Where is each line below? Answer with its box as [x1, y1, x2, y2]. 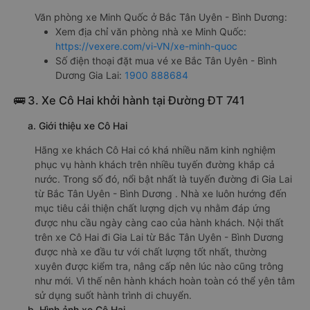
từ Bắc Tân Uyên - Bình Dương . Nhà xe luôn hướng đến [35, 187, 286, 199]
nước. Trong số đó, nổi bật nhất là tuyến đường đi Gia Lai [35, 172, 292, 185]
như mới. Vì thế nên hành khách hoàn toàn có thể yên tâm [35, 274, 295, 286]
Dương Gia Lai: [55, 69, 125, 81]
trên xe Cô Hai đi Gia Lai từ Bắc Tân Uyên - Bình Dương [35, 230, 284, 243]
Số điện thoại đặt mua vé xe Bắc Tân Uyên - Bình [55, 54, 277, 66]
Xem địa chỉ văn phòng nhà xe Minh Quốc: [55, 25, 246, 37]
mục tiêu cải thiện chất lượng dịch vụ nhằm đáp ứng [35, 201, 271, 214]
